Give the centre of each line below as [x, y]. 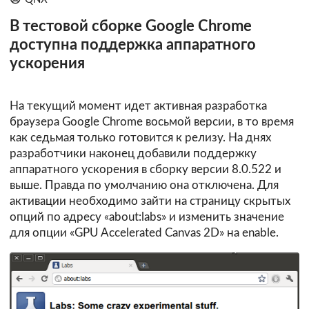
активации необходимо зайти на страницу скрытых [150, 201]
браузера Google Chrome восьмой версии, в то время [152, 121]
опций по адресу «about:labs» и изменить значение [147, 217]
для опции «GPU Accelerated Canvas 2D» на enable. [144, 232]
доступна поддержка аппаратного [133, 45]
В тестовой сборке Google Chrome [131, 26]
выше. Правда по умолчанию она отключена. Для [144, 185]
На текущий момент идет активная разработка [138, 106]
